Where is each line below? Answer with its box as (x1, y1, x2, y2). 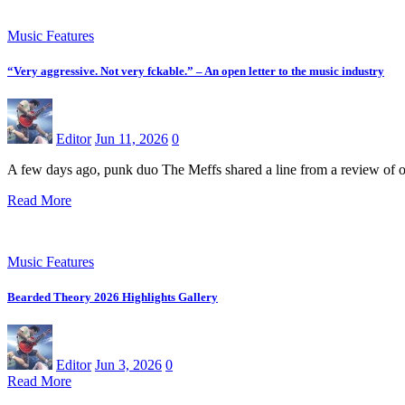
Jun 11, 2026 (95, 131, 168, 147)
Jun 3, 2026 (95, 357, 162, 373)
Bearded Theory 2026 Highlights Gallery (7, 290, 218, 305)
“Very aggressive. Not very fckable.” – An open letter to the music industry (7, 63, 384, 78)
